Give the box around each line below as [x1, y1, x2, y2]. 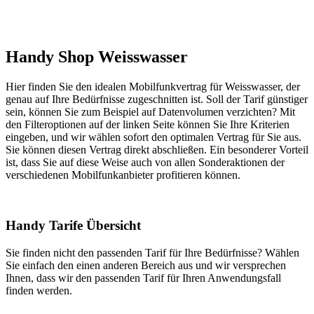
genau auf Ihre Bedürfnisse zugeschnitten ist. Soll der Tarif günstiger [6, 93, 308, 105]
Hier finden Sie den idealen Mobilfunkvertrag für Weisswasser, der [6, 80, 300, 93]
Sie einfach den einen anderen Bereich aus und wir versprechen [6, 259, 286, 272]
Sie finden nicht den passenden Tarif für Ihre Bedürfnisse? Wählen [6, 247, 299, 259]
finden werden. [6, 285, 72, 297]
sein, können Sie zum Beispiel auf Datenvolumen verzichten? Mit [6, 105, 295, 118]
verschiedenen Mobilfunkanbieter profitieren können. [6, 168, 240, 181]
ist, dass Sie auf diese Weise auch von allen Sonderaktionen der [6, 156, 285, 168]
